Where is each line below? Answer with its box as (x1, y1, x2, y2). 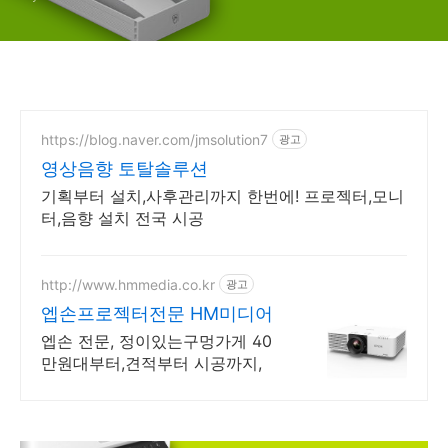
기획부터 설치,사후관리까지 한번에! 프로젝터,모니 (41, 186, 404, 206)
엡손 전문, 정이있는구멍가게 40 (41, 331, 272, 351)
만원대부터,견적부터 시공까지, (41, 353, 262, 373)
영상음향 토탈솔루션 (41, 158, 208, 179)
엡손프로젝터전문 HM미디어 (41, 303, 273, 324)
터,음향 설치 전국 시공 (41, 208, 204, 228)
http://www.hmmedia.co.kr (41, 275, 215, 293)
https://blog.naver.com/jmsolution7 (41, 130, 268, 148)
